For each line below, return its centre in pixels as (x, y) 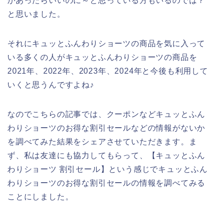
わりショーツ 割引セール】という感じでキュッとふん (108, 169)
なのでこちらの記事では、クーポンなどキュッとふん (107, 114)
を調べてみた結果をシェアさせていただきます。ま (102, 142)
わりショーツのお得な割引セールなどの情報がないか (107, 128)
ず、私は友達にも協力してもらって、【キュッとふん (107, 156)
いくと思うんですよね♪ (51, 85)
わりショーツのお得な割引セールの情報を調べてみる (107, 183)
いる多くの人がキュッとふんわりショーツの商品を (102, 57)
